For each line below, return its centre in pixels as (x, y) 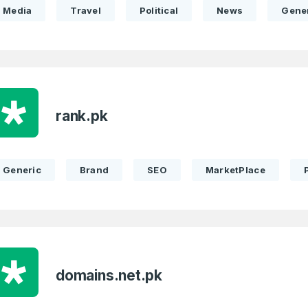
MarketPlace (235, 170)
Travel (86, 10)
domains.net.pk (109, 275)
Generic (22, 170)
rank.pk (82, 116)
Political (159, 10)
